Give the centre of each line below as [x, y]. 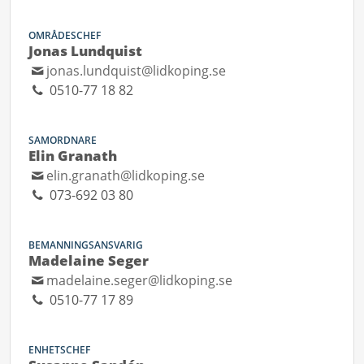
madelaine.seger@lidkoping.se [140, 280]
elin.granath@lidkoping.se [126, 175]
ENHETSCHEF [59, 350]
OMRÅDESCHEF [65, 35]
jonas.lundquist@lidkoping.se [136, 71]
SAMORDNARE [63, 140]
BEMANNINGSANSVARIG [86, 245]
